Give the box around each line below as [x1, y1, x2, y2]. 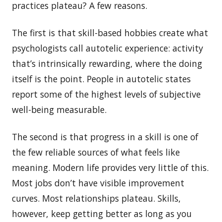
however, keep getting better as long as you [12, 207, 192, 220]
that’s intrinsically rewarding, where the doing [12, 57, 202, 69]
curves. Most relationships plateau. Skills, [12, 192, 181, 204]
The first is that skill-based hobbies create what [12, 26, 208, 39]
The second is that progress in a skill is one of [12, 130, 198, 143]
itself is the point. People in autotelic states [12, 72, 191, 85]
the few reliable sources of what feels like [12, 146, 180, 158]
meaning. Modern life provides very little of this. [12, 161, 209, 173]
